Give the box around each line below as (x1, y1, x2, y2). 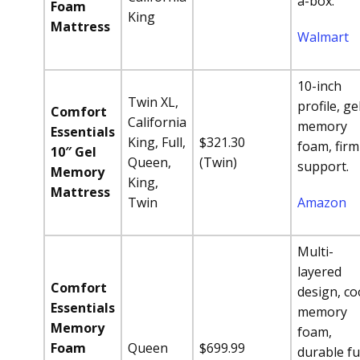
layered (297, 263, 342, 280)
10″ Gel (51, 143, 96, 161)
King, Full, (128, 133, 186, 151)
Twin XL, (128, 93, 178, 111)
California (128, 113, 186, 131)
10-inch (297, 77, 342, 95)
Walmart (297, 28, 349, 46)
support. (297, 157, 349, 175)
